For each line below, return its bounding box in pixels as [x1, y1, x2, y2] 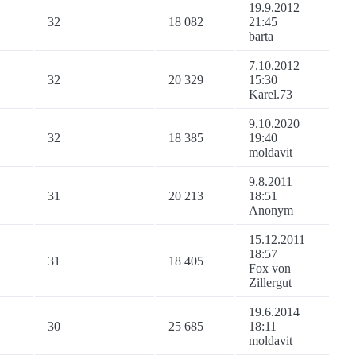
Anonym [249, 203, 293, 218]
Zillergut [249, 276, 292, 290]
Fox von [249, 261, 291, 276]
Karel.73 [249, 87, 292, 102]
